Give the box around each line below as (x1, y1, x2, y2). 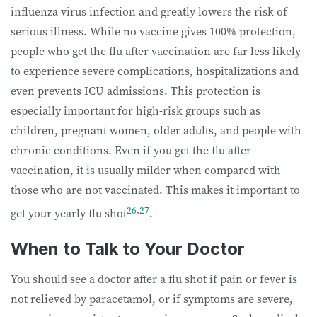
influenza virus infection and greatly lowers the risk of (11, 4, 287, 20)
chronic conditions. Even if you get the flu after (11, 142, 251, 158)
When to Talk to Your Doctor (11, 238, 245, 259)
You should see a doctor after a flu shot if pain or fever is (11, 270, 297, 287)
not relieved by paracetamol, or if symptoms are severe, (11, 290, 293, 306)
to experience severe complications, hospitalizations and (11, 63, 299, 79)
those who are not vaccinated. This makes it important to (11, 182, 300, 198)
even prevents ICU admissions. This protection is (11, 83, 260, 99)
